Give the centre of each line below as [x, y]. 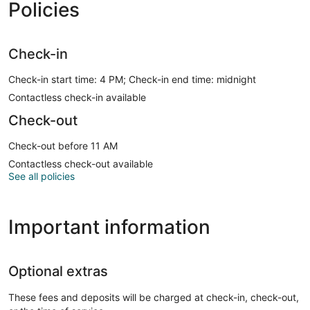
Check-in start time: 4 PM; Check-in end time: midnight [132, 79]
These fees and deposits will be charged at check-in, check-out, [154, 297]
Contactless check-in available [77, 97]
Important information [109, 227]
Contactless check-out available [81, 163]
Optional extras [58, 271]
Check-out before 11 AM [63, 145]
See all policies [42, 176]
